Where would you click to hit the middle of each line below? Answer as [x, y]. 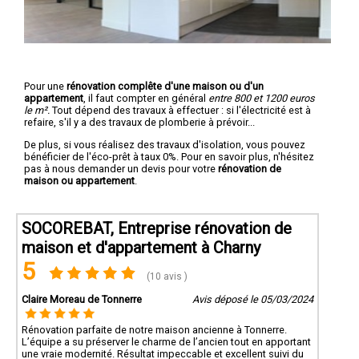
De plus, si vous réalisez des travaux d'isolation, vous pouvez [165, 144]
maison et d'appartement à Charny [141, 247]
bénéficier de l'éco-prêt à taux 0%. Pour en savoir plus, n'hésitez [169, 156]
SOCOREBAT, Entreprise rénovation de [157, 228]
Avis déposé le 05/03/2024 [252, 299]
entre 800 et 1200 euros [262, 98]
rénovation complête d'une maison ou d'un [165, 86]
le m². [37, 110]
